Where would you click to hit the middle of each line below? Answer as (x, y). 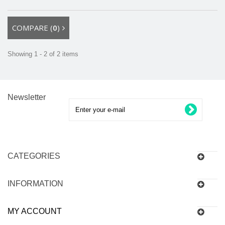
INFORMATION (35, 183)
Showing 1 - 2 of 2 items (43, 54)
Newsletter (27, 97)
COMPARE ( (32, 27)
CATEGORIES (34, 156)
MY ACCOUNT (35, 211)
